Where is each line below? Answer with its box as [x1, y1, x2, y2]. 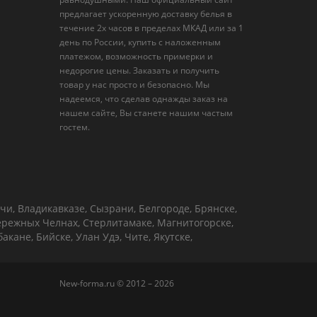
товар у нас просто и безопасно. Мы [59, 79, 209, 91]
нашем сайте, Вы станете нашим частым [59, 107, 233, 119]
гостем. [59, 121, 90, 133]
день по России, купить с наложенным [59, 36, 221, 48]
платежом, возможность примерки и [59, 50, 213, 62]
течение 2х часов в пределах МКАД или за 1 [59, 22, 243, 34]
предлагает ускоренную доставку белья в [59, 8, 232, 20]
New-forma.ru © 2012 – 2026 [59, 277, 174, 289]
